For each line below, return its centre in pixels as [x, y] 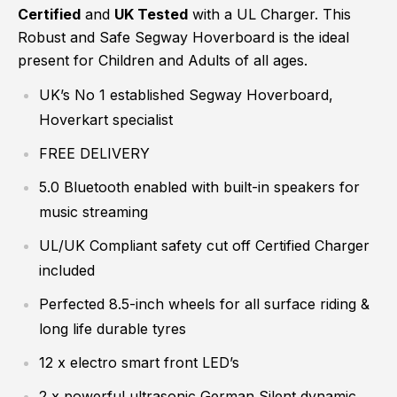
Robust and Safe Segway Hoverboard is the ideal [183, 37]
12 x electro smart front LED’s [139, 362]
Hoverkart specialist [106, 119]
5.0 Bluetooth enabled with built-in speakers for [199, 187]
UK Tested [151, 14]
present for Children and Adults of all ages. [163, 60]
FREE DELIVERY [94, 153]
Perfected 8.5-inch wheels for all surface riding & [204, 304]
